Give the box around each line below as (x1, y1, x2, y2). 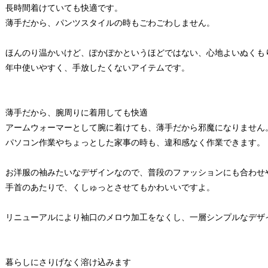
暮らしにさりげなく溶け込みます (5, 257, 131, 267)
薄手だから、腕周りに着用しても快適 (5, 107, 148, 117)
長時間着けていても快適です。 (5, 2, 123, 13)
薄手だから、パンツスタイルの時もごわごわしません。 (5, 17, 215, 28)
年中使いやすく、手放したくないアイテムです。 (5, 62, 190, 72)
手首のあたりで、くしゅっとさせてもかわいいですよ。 (5, 182, 215, 192)
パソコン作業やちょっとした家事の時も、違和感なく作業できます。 (5, 137, 265, 147)
